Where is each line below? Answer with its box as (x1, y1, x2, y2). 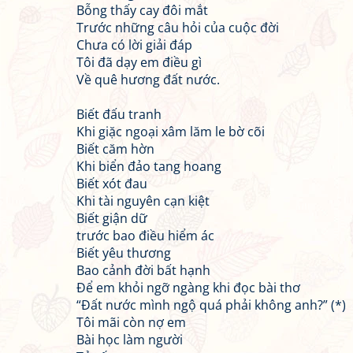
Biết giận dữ (76, 210, 147, 227)
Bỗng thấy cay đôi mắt (76, 2, 208, 19)
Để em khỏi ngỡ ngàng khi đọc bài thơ (76, 279, 300, 296)
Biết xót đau (76, 175, 147, 192)
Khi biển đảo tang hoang (76, 158, 221, 175)
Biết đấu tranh (76, 106, 162, 123)
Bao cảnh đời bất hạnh (76, 262, 210, 279)
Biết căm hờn (76, 140, 154, 158)
